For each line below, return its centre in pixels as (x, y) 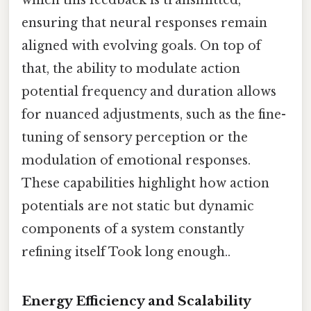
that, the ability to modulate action (131, 69)
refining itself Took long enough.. (126, 252)
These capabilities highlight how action (145, 184)
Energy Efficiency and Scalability (136, 301)
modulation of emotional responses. (136, 161)
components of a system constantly (133, 229)
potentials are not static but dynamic (138, 207)
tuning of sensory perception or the (135, 138)
